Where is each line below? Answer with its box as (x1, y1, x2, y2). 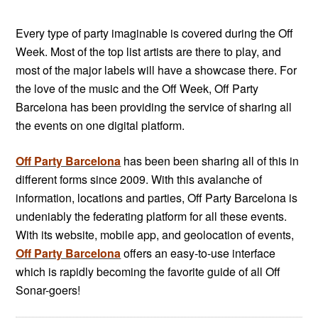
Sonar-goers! (16, 282, 81, 298)
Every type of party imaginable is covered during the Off (16, 25, 294, 41)
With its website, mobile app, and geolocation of (16, 226, 258, 243)
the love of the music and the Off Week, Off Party (16, 80, 259, 97)
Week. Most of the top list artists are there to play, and (16, 43, 282, 60)
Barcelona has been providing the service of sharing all (16, 99, 292, 115)
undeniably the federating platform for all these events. (16, 208, 287, 224)
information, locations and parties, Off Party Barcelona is (16, 190, 298, 206)
